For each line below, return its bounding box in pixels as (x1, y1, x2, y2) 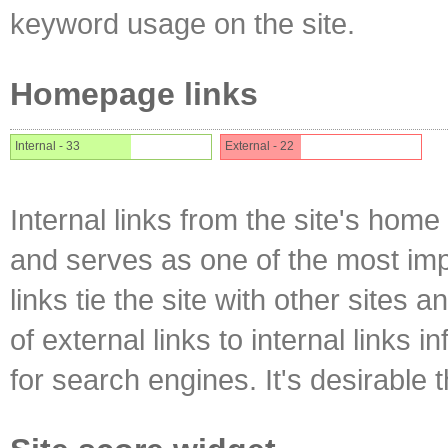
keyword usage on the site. (10, 7, 355, 40)
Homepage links (10, 76, 258, 112)
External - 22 (225, 139, 294, 153)
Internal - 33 (15, 139, 80, 153)
